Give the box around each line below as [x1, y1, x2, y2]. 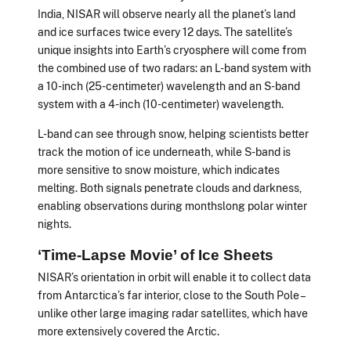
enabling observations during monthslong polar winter [38, 198, 307, 212]
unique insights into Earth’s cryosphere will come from [38, 43, 306, 57]
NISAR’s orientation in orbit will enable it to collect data [38, 270, 311, 284]
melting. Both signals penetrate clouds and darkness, [38, 180, 302, 194]
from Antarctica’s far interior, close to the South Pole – [38, 288, 305, 302]
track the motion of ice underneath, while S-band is [38, 144, 291, 158]
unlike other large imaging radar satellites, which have [38, 306, 308, 320]
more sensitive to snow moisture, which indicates [38, 162, 280, 176]
